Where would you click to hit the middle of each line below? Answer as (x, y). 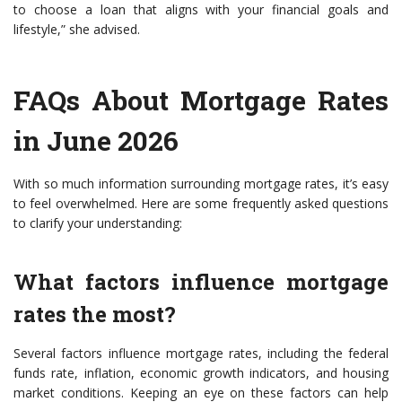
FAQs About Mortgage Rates (201, 100)
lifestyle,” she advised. (77, 30)
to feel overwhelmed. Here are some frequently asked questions (201, 204)
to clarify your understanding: (98, 223)
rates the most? (95, 315)
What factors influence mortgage (201, 282)
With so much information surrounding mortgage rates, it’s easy (201, 184)
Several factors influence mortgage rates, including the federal (201, 354)
